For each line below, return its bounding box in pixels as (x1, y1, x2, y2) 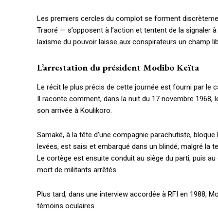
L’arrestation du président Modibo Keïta (37, 61, 199, 74)
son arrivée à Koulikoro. (37, 106, 112, 115)
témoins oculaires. (37, 201, 96, 211)
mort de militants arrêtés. (37, 165, 118, 175)
